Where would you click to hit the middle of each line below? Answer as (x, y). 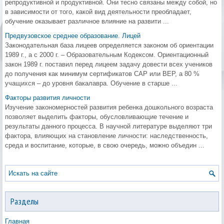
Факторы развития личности (47, 98)
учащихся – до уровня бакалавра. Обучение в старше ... (91, 83)
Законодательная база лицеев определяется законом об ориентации (109, 45)
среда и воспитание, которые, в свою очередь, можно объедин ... (105, 145)
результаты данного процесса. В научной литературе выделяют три (108, 126)
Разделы (24, 201)
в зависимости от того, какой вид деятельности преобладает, (98, 12)
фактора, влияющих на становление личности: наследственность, (106, 136)
